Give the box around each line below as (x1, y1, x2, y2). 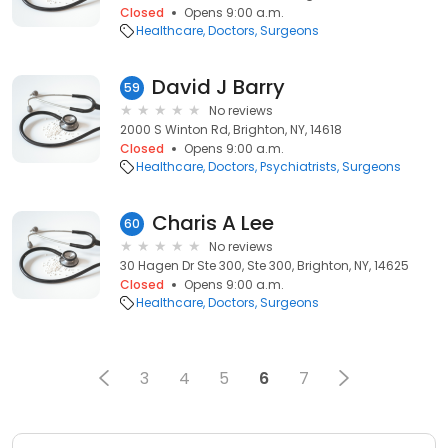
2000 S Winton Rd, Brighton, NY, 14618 (120, 121, 342, 138)
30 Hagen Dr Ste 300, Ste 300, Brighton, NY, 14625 (120, 257, 409, 274)
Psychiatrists (260, 158, 337, 175)
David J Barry (152, 73, 285, 101)
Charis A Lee (152, 209, 274, 237)
